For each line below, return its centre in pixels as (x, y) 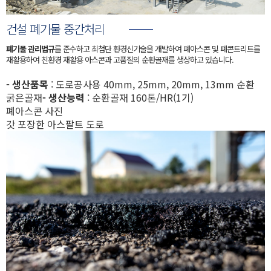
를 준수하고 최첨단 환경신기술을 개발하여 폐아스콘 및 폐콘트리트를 (157, 49)
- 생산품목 (27, 84)
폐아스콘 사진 (34, 111)
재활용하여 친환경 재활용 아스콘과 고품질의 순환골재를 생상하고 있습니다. (120, 60)
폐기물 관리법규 (30, 49)
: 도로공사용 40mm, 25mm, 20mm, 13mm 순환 (152, 84)
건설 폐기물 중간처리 (55, 29)
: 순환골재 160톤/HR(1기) (139, 98)
